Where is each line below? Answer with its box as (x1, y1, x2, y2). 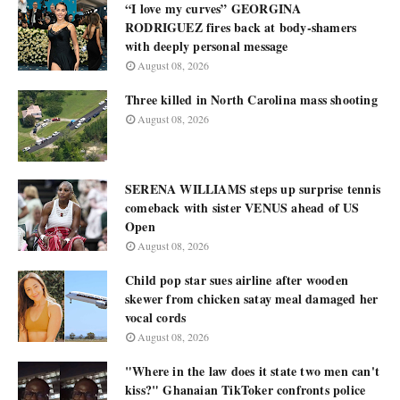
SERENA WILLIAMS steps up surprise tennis (125, 179, 380, 199)
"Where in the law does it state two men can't (125, 362, 379, 381)
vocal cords (125, 308, 187, 328)
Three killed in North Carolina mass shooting (125, 90, 378, 110)
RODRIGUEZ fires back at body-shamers (125, 18, 357, 37)
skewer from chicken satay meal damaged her (125, 289, 379, 309)
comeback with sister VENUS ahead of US (125, 198, 360, 218)
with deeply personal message (125, 37, 288, 56)
